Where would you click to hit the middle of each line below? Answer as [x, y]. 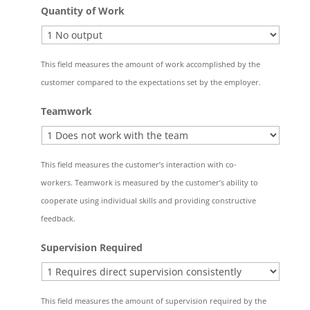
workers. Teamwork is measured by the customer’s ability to [149, 182]
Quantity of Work [82, 11]
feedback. [58, 218]
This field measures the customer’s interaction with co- [138, 164]
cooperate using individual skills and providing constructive [148, 200]
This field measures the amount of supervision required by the [153, 301]
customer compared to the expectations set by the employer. [151, 82]
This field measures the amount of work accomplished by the [150, 64]
